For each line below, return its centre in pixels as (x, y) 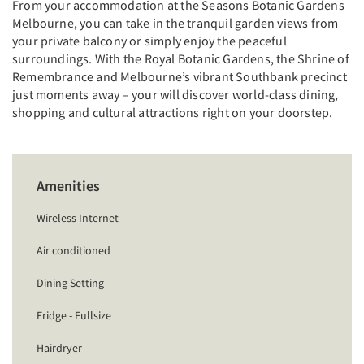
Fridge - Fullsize (74, 315)
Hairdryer (59, 347)
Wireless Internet (78, 217)
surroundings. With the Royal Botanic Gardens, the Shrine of (181, 58)
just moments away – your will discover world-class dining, (175, 94)
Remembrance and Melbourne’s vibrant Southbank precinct (180, 76)
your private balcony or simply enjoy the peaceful (149, 40)
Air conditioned (74, 250)
